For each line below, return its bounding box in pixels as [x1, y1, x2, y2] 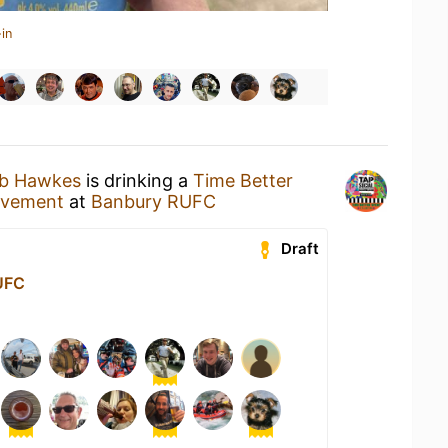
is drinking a [81, 170, 193, 191]
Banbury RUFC [91, 191, 216, 212]
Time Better [193, 170, 293, 191]
